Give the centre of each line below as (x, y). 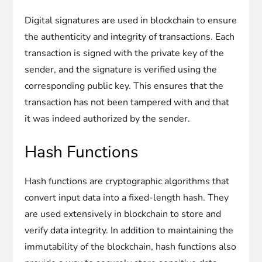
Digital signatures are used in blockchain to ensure (131, 20)
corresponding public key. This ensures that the (124, 86)
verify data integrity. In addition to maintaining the (129, 230)
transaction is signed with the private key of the (125, 53)
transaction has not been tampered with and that (127, 102)
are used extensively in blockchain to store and (123, 214)
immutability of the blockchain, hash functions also (131, 247)
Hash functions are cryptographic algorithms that (127, 181)
